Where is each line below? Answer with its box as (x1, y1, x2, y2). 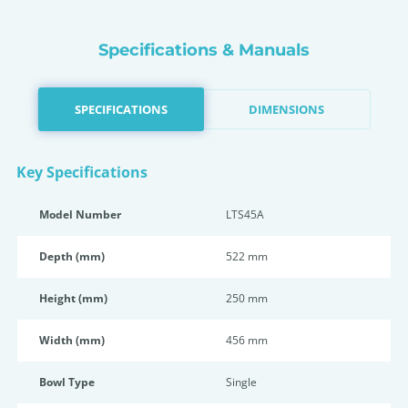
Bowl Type (39, 374, 95, 390)
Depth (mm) (39, 249, 105, 264)
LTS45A (226, 207, 264, 222)
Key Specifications (16, 162, 148, 182)
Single (226, 374, 257, 390)
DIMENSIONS (249, 100, 325, 117)
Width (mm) (39, 332, 105, 348)
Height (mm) (39, 291, 107, 306)
